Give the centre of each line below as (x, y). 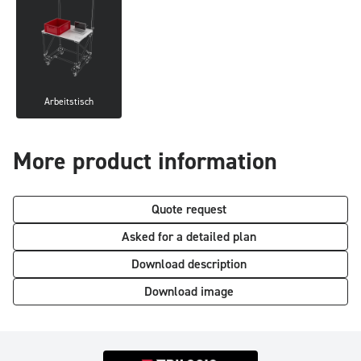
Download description (189, 265)
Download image (189, 292)
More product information (145, 162)
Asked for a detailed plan (189, 237)
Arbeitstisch (68, 102)
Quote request (189, 210)
